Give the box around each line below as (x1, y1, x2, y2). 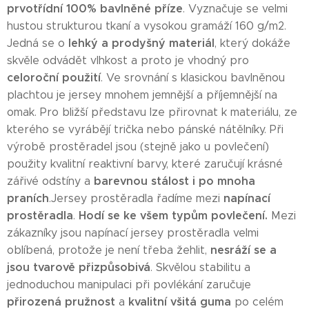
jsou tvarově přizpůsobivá (7, 260, 150, 275)
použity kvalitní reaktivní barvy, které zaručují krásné (7, 157, 283, 170)
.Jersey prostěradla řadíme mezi (49, 192, 223, 205)
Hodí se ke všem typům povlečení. (79, 208, 271, 223)
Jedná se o (7, 37, 68, 50)
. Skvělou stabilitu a (150, 261, 250, 274)
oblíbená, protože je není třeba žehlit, (7, 243, 210, 257)
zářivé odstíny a (7, 175, 94, 188)
